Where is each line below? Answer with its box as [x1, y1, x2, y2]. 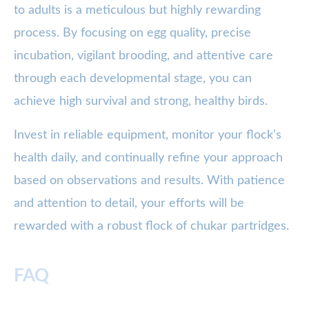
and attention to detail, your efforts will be [14, 197, 244, 210]
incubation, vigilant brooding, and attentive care [14, 50, 273, 63]
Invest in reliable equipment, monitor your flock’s [14, 129, 281, 142]
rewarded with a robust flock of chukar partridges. [14, 220, 289, 233]
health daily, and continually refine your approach [14, 152, 283, 165]
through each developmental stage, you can [14, 72, 252, 86]
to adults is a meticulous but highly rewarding [14, 4, 261, 17]
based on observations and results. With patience [14, 175, 285, 188]
